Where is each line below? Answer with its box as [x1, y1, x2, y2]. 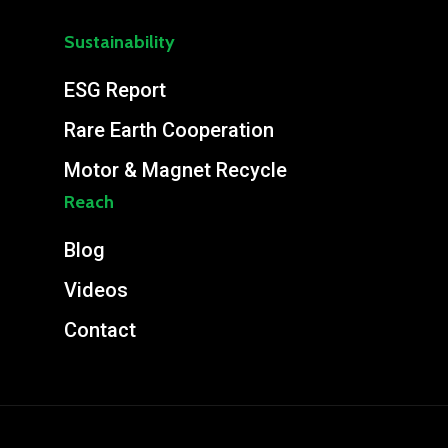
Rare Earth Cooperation [64, 118, 274, 143]
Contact [64, 318, 136, 343]
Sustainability [64, 31, 175, 54]
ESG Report [64, 78, 166, 103]
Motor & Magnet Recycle [64, 158, 287, 183]
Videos [64, 278, 128, 303]
